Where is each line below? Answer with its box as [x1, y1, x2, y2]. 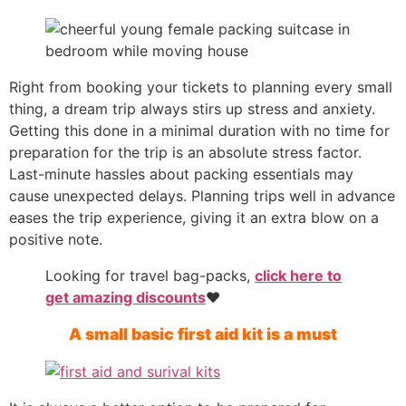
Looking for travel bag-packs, [45, 266, 255, 285]
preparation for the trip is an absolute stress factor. [9, 142, 362, 161]
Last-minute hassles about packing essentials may [9, 164, 353, 183]
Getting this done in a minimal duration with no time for [9, 121, 390, 140]
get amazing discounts [45, 287, 206, 306]
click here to [255, 266, 342, 285]
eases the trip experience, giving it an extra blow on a [9, 208, 379, 227]
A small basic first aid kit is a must [69, 324, 337, 343]
